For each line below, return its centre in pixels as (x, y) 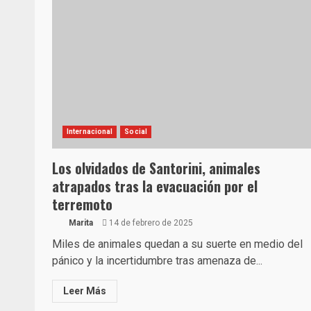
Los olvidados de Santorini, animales (156, 168)
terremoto (82, 204)
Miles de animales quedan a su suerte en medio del (177, 244)
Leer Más (85, 291)
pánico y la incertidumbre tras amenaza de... (157, 261)
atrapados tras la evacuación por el (155, 186)
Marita (80, 223)
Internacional (90, 132)
